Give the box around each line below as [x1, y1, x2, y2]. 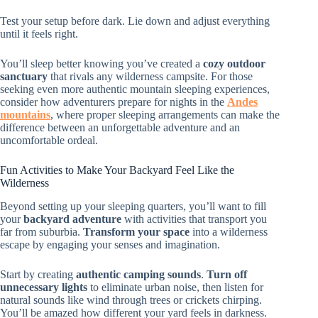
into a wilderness [190, 225, 268, 238]
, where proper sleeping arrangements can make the [50, 108, 280, 121]
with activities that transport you [121, 212, 267, 225]
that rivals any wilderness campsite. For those [48, 70, 253, 82]
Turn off [207, 268, 247, 280]
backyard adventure [23, 212, 121, 225]
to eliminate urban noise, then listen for [87, 280, 263, 293]
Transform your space [83, 225, 190, 238]
